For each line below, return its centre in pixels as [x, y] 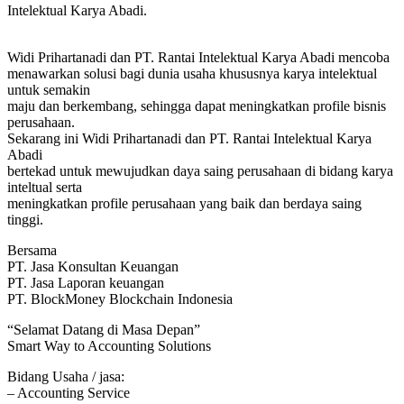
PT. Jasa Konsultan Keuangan [93, 266]
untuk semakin [49, 89]
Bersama [32, 250]
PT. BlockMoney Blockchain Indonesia [120, 298]
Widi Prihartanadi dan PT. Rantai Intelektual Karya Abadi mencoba [198, 57]
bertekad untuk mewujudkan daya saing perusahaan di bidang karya [200, 170]
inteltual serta [45, 187]
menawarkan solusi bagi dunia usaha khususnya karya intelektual [192, 73]
